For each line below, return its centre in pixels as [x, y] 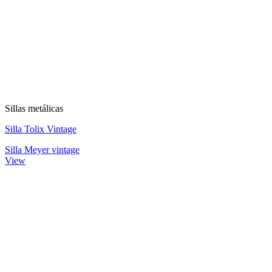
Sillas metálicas [34, 108]
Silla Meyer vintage [42, 149]
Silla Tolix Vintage [41, 129]
